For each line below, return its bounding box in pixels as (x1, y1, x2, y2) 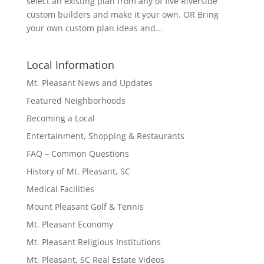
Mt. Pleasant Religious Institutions (26, 236, 161, 247)
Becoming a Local (26, 113, 95, 124)
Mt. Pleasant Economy (26, 219, 113, 230)
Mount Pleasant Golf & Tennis (26, 201, 144, 212)
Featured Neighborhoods (26, 95, 126, 106)
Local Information (26, 58, 114, 72)
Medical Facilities (26, 183, 94, 194)
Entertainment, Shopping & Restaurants (26, 130, 184, 141)
